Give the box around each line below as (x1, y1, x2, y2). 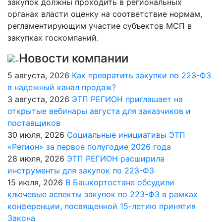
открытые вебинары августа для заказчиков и (7, 106, 191, 116)
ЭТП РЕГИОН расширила (67, 154, 165, 164)
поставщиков (7, 118, 60, 128)
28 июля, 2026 (7, 154, 64, 164)
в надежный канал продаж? (7, 82, 116, 92)
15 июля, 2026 (7, 177, 63, 187)
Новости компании (19, 51, 128, 65)
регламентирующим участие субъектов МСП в (7, 21, 192, 31)
